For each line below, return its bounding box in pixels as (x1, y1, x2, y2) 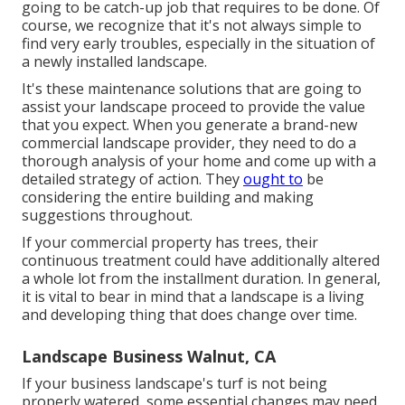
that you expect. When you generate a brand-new (22, 114, 357, 135)
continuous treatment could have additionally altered (22, 250, 380, 270)
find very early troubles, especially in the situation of (22, 33, 375, 53)
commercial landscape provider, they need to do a (22, 132, 356, 153)
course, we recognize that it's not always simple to (22, 14, 362, 35)
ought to (243, 168, 303, 189)
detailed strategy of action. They (22, 168, 243, 189)
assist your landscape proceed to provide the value (22, 96, 365, 117)
